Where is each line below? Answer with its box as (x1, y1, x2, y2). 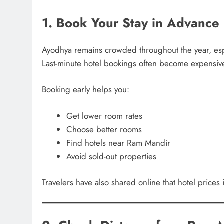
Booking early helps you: (42, 83, 129, 96)
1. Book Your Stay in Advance (42, 14, 219, 33)
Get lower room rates (66, 109, 142, 122)
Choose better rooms (66, 123, 142, 135)
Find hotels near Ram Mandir (66, 136, 170, 149)
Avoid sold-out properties (66, 150, 156, 162)
